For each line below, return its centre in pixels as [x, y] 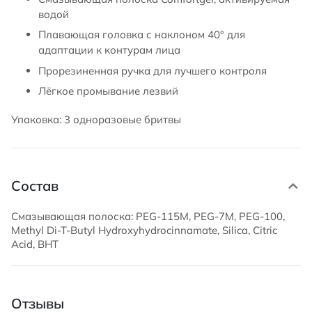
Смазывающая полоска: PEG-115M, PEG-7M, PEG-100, [148, 216]
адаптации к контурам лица [109, 50]
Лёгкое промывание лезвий [108, 91]
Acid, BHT [35, 244]
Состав [35, 185]
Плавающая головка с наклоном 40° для [141, 34]
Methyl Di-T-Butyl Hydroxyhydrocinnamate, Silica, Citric [144, 230]
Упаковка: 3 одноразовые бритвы [96, 119]
